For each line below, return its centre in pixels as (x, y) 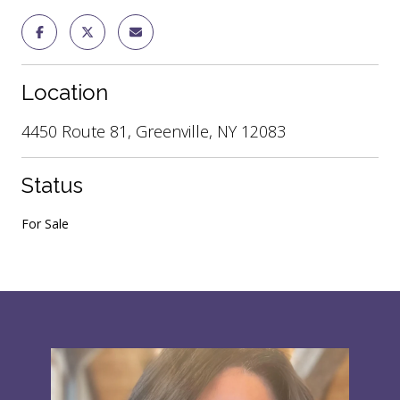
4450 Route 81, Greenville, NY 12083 (154, 131)
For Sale (45, 223)
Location (65, 92)
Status (52, 185)
